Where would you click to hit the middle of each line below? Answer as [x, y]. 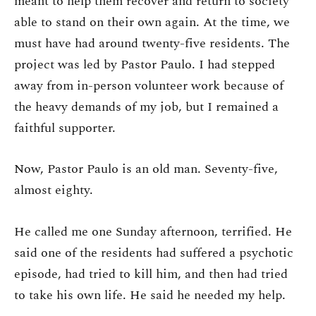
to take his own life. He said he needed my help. [150, 295]
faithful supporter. [65, 128]
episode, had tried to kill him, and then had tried [151, 274]
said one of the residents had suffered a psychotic [154, 253]
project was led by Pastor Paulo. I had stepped [145, 64]
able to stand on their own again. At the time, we [152, 22]
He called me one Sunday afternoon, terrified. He [153, 231]
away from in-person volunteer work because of [149, 85]
